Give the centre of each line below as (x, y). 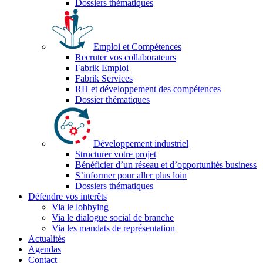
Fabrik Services (104, 78)
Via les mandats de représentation (113, 228)
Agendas (45, 249)
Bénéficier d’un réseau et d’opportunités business (166, 165)
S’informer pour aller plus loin (131, 175)
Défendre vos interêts (68, 196)
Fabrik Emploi (102, 68)
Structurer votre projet (116, 154)
